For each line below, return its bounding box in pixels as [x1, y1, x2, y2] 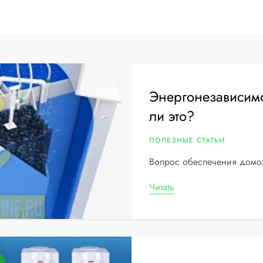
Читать [149, 180, 174, 194]
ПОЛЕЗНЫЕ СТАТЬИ [149, 135, 225, 146]
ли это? [149, 106, 194, 126]
